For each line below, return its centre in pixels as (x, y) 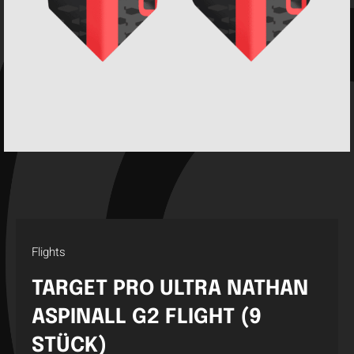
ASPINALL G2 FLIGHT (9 (147, 317)
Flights (49, 252)
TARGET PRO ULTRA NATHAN (170, 289)
